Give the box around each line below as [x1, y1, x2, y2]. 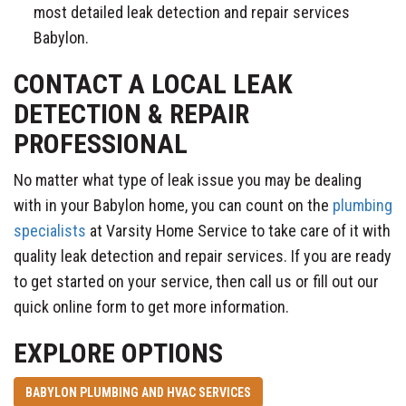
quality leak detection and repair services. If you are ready [14, 246, 391, 266]
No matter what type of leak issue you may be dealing [14, 169, 362, 189]
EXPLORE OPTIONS [14, 336, 223, 369]
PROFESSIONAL [14, 127, 194, 159]
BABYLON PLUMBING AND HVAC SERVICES [25, 384, 251, 400]
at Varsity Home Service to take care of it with [86, 220, 391, 240]
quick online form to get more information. [14, 296, 293, 316]
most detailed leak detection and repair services [34, 2, 350, 22]
